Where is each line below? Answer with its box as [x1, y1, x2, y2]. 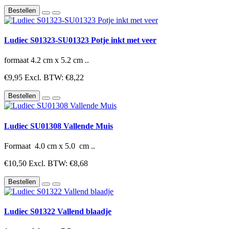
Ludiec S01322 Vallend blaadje [4, 207, 111, 216]
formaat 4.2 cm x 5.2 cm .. [4, 56, 89, 65]
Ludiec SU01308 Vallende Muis [4, 121, 113, 130]
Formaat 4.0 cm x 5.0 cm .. [4, 141, 95, 150]
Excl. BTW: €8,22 [25, 73, 84, 82]
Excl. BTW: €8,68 [29, 158, 88, 168]
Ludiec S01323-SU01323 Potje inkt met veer [4, 36, 156, 45]
